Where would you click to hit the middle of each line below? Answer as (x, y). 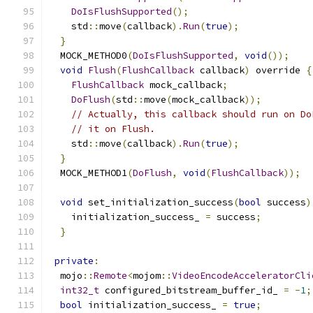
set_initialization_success (158, 202)
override (278, 70)
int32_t (80, 290)
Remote (110, 276)
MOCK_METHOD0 (88, 56)
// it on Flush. (113, 129)
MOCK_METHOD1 (88, 173)
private (74, 261)
